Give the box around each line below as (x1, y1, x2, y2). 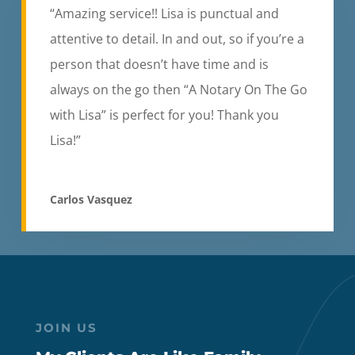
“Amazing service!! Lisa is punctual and (49, 4, 279, 22)
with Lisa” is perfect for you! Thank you (49, 105, 279, 124)
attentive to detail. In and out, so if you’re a (49, 29, 304, 48)
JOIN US (35, 319, 97, 335)
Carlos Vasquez (49, 191, 132, 207)
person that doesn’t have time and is (49, 55, 269, 73)
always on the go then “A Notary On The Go (49, 80, 307, 98)
